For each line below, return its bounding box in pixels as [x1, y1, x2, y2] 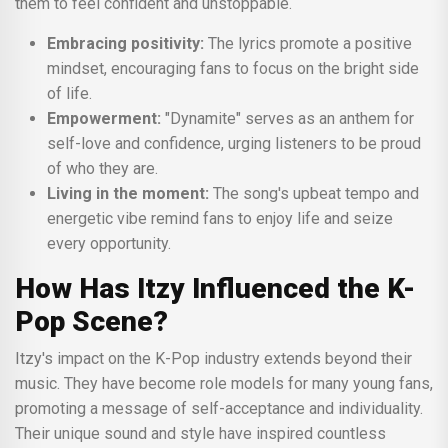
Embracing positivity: [47, 33, 204, 53]
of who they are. [47, 158, 158, 178]
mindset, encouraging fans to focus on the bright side [47, 58, 419, 78]
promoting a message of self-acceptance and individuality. [15, 398, 423, 418]
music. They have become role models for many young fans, [15, 373, 433, 393]
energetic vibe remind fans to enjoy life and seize [47, 208, 393, 228]
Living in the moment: [47, 183, 209, 203]
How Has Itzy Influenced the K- [15, 271, 415, 305]
